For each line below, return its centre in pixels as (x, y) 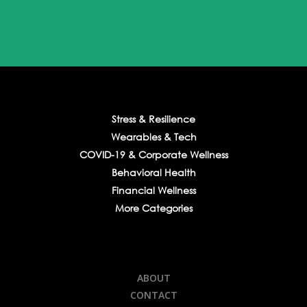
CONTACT (153, 295)
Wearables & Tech (153, 137)
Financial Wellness (153, 191)
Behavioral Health (153, 173)
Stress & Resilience (153, 119)
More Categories (153, 208)
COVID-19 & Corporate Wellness (153, 155)
